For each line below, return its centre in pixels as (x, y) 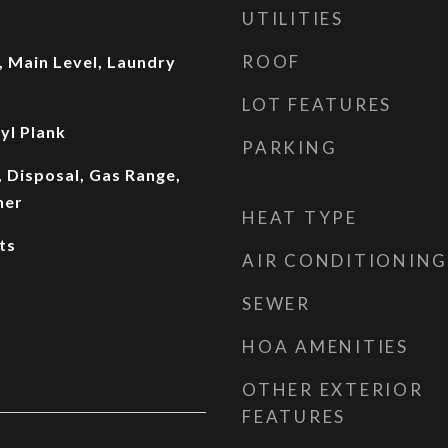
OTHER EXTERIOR (333, 389)
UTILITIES (293, 18)
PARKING (290, 147)
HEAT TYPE (300, 217)
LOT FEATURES (317, 104)
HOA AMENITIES (325, 346)
